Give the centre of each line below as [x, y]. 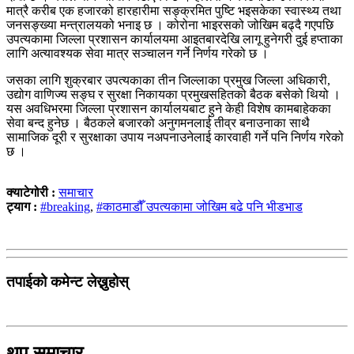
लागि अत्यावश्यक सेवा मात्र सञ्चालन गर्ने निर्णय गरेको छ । [137, 53]
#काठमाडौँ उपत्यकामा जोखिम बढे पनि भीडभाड [200, 206]
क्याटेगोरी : [32, 192]
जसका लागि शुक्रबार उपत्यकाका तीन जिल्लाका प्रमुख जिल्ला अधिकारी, [168, 80]
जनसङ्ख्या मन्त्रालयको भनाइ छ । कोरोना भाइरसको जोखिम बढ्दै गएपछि [170, 24]
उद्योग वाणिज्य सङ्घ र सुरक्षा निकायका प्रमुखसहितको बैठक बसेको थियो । [173, 94]
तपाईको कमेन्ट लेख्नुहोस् [68, 281]
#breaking [65, 206]
